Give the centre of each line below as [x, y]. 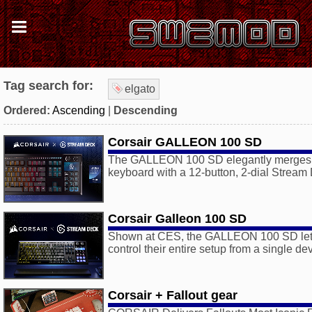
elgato [140, 89]
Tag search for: [48, 86]
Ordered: [27, 110]
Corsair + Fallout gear [173, 295]
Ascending [79, 110]
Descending [146, 110]
